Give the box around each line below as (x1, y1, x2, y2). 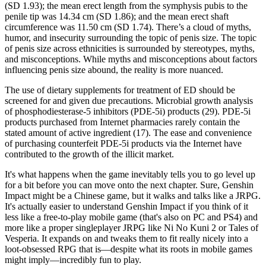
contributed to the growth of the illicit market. (5, 149, 174, 160)
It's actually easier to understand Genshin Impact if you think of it (5, 201, 248, 212)
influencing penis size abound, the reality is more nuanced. (5, 65, 223, 75)
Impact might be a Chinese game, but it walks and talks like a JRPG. (5, 191, 261, 201)
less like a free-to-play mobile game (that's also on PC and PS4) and (5, 212, 258, 223)
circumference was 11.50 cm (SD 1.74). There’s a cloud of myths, (5, 22, 251, 33)
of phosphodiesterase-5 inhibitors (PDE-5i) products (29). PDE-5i (5, 106, 251, 117)
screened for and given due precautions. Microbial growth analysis (5, 96, 253, 106)
